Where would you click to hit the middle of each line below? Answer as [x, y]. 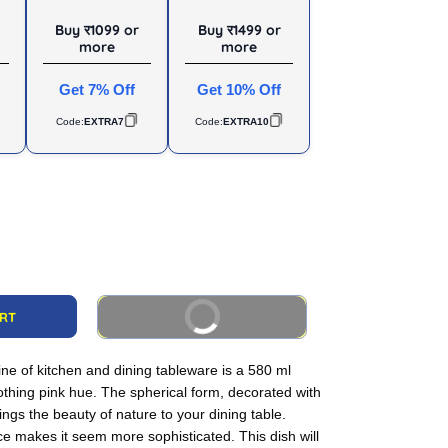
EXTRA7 [104, 121]
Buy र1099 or [97, 29]
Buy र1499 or [239, 29]
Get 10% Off [239, 89]
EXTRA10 [246, 121]
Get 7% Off [97, 89]
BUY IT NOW [202, 316]
